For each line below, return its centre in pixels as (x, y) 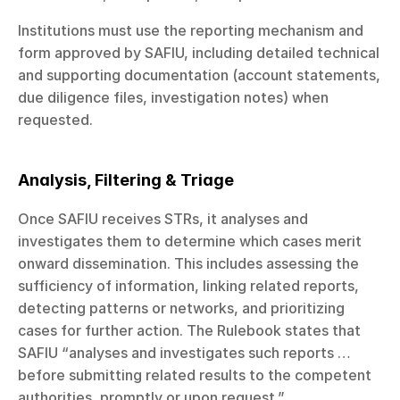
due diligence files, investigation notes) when (173, 97)
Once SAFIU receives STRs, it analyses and (163, 218)
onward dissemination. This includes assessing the (188, 263)
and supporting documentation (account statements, (199, 75)
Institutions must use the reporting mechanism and (191, 30)
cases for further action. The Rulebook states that (189, 330)
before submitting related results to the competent (195, 375)
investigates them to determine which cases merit (190, 241)
